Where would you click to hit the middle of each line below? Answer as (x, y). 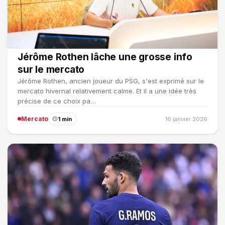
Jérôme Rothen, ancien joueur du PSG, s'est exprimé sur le (111, 81)
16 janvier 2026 (186, 119)
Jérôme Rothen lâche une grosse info (105, 57)
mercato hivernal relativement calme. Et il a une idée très (107, 91)
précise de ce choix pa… (57, 101)
